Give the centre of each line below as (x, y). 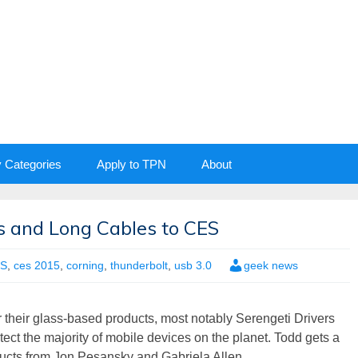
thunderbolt (139, 265)
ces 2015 (37, 265)
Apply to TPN (131, 164)
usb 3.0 (193, 265)
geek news (271, 265)
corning (85, 265)
